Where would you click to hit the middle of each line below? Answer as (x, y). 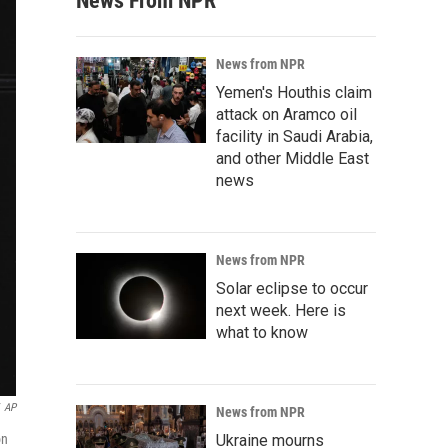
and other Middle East (292, 158)
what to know (262, 332)
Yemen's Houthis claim (294, 92)
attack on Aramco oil (286, 114)
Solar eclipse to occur (292, 288)
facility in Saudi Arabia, (294, 136)
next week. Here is (281, 310)
